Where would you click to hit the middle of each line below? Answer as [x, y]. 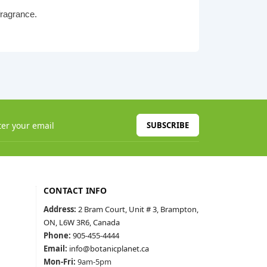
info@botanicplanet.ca [109, 249]
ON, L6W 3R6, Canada [82, 222]
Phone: [57, 235]
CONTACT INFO [75, 190]
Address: [60, 209]
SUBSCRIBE [168, 125]
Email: [55, 249]
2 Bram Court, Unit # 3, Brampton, [138, 209]
